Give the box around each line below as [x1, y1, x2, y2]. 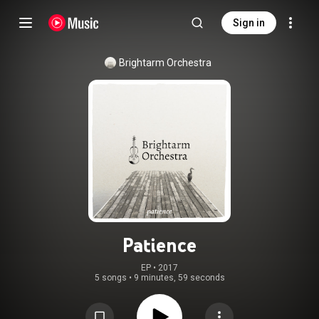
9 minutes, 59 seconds [133, 273, 225, 283]
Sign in [233, 17, 265, 28]
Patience [122, 233, 197, 257]
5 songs [94, 273, 127, 283]
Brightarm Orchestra [119, 57, 211, 68]
